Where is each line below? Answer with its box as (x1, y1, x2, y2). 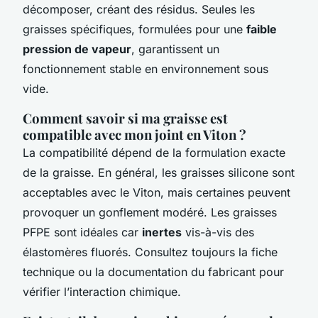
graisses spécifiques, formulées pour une (23, 21, 246, 36)
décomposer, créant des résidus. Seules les (23, 1, 255, 16)
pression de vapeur (23, 41, 131, 56)
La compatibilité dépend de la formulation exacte (23, 145, 285, 160)
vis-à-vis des (182, 224, 254, 239)
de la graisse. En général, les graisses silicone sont (23, 165, 295, 180)
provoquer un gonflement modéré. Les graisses (23, 204, 277, 219)
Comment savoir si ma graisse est (23, 109, 228, 127)
